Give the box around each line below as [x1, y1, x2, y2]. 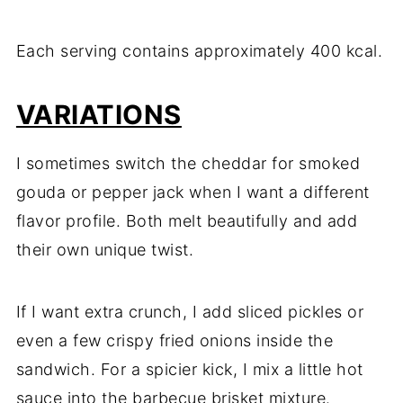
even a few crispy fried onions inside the [15, 331, 334, 351]
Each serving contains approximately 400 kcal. [15, 41, 383, 61]
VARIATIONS [15, 99, 182, 131]
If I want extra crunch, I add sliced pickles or [15, 302, 364, 322]
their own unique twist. [15, 240, 194, 260]
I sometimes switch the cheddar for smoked [15, 154, 361, 174]
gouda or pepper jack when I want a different [15, 183, 370, 202]
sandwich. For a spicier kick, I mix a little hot [15, 360, 363, 380]
